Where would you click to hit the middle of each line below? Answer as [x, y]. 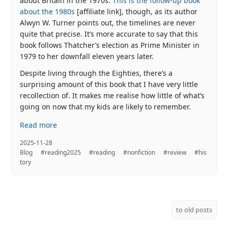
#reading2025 [61, 152]
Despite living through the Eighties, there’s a [96, 73]
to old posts [194, 209]
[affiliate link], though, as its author [136, 12]
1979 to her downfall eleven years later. [87, 56]
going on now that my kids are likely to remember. [106, 106]
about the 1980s [48, 12]
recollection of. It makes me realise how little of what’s [112, 95]
